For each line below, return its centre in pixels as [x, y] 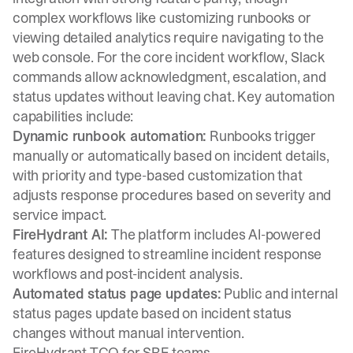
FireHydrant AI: [61, 234]
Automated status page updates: [117, 294]
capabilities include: [73, 116]
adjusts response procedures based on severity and [172, 195]
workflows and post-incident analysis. [128, 274]
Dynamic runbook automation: [110, 136]
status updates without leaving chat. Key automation [174, 97]
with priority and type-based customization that [158, 175]
